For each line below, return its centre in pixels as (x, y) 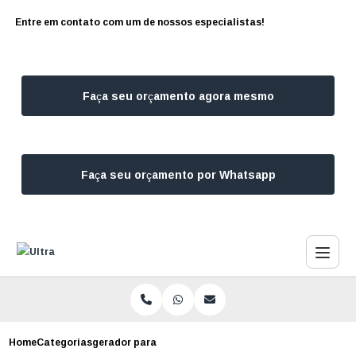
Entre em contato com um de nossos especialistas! (140, 22)
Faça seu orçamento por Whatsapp (178, 174)
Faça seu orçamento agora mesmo (178, 96)
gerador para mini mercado (159, 342)
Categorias (65, 342)
